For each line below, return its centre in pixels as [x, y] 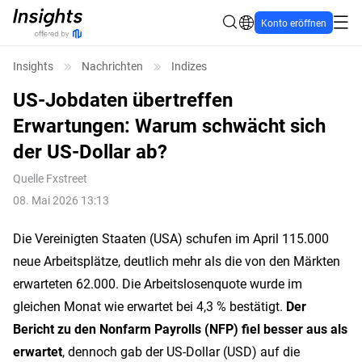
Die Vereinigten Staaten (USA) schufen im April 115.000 [171, 238]
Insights [33, 66]
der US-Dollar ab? [90, 151]
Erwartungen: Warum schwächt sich [169, 125]
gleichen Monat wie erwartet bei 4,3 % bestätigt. [149, 306]
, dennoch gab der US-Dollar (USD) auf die [181, 351]
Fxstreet [67, 178]
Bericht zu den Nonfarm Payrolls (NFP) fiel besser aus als [180, 328]
